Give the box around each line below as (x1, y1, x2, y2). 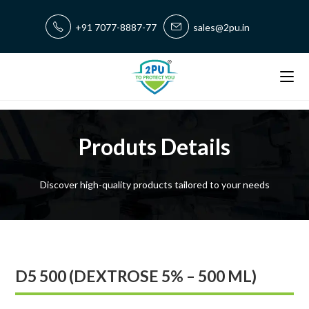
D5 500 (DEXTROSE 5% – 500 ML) (15, 266, 257, 286)
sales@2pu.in (189, 21, 250, 33)
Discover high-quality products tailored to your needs (39, 178, 270, 190)
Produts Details (79, 132, 230, 160)
